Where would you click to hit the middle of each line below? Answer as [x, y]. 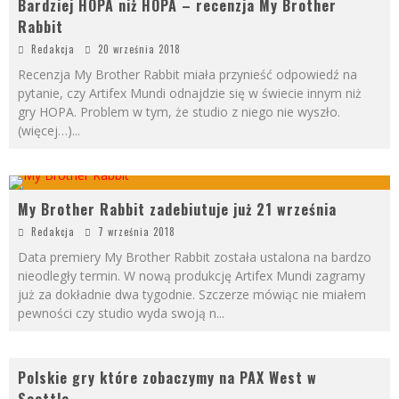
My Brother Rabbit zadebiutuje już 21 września [177, 209]
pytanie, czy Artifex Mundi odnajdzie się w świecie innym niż [190, 93]
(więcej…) [45, 130]
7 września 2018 [137, 232]
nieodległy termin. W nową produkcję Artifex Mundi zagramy [191, 276]
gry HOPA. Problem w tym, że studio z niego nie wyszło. [179, 112]
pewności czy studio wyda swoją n [117, 313]
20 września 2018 [139, 49]
